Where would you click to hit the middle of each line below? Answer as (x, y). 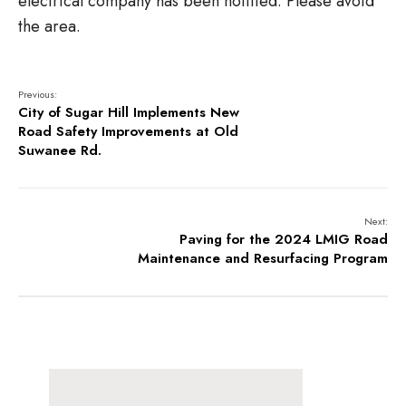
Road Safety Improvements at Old (128, 131)
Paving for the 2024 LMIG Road (284, 239)
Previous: (38, 94)
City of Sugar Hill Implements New (129, 112)
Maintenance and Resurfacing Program (263, 258)
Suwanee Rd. (60, 150)
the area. (49, 26)
